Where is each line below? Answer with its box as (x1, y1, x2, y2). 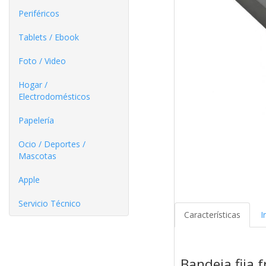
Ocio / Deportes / (18, 138, 85, 150)
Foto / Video (18, 55, 66, 66)
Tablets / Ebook (18, 31, 79, 43)
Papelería (18, 115, 54, 126)
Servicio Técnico (18, 198, 81, 209)
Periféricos (18, 8, 59, 19)
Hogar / (18, 79, 47, 90)
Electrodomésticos (18, 91, 90, 102)
